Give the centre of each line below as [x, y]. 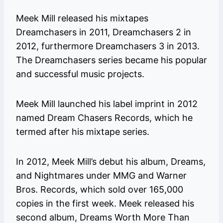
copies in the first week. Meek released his [105, 204]
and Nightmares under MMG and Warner [101, 176]
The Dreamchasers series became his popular [111, 60]
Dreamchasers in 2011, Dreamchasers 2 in [104, 32]
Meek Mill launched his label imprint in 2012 [107, 104]
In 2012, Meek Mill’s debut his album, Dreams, [111, 162]
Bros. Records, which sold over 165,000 [100, 190]
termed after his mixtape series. [83, 132]
